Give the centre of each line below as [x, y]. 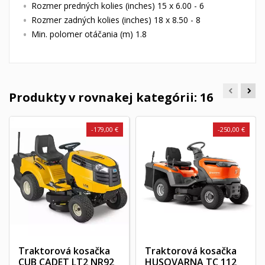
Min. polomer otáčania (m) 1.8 [89, 34]
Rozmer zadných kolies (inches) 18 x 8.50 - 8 [116, 20]
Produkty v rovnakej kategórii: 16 [111, 98]
